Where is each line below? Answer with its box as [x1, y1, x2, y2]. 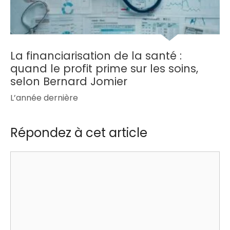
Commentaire [10, 151, 72, 164]
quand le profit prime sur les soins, [10, 61, 198, 76]
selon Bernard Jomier [10, 73, 127, 89]
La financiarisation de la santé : [10, 48, 182, 63]
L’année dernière [10, 91, 78, 104]
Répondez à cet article [10, 124, 147, 142]
